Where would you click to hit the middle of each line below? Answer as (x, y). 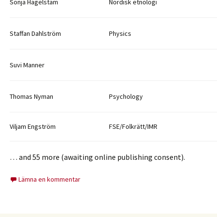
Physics (120, 33)
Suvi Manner (27, 65)
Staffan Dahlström (35, 33)
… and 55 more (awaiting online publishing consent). (97, 157)
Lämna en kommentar (49, 179)
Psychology (126, 96)
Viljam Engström (33, 126)
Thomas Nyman (31, 96)
